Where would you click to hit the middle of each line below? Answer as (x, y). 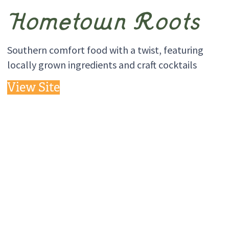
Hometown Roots (104, 25)
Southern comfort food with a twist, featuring (105, 50)
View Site (33, 87)
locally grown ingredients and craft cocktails (102, 64)
